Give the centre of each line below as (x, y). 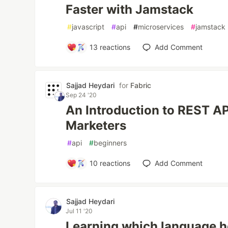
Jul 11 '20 (79, 211)
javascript (88, 27)
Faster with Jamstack (130, 9)
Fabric (141, 85)
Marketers (96, 125)
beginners (110, 143)
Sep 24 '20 (81, 95)
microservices (161, 27)
